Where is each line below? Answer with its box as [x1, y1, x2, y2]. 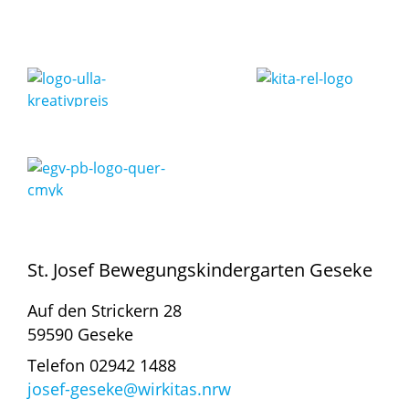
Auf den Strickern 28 [27, 299, 182, 322]
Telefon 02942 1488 [27, 354, 176, 377]
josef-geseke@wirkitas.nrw [27, 378, 231, 401]
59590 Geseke [27, 323, 133, 346]
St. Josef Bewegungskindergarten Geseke [27, 257, 372, 283]
